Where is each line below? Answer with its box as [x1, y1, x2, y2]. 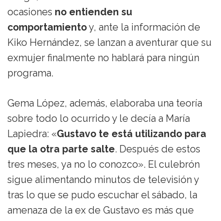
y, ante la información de [87, 21, 200, 33]
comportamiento [7, 21, 87, 33]
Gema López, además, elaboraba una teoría [7, 97, 202, 109]
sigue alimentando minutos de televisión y [7, 174, 199, 185]
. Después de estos [115, 143, 200, 155]
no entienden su [55, 6, 132, 18]
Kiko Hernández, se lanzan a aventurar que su [7, 37, 212, 48]
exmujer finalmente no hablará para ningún [7, 52, 199, 64]
